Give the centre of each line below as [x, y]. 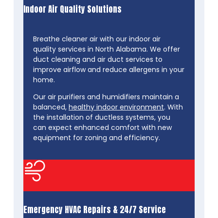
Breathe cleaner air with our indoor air [97, 39]
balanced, [51, 107]
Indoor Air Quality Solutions [73, 9]
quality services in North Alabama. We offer [107, 49]
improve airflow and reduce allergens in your [109, 69]
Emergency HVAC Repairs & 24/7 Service [95, 209]
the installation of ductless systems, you [102, 117]
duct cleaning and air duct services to [98, 59]
